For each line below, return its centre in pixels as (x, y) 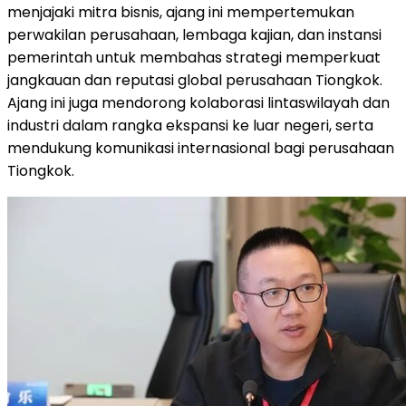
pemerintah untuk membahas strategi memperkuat (194, 57)
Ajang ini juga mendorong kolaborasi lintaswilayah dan (198, 102)
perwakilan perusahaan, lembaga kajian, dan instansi (194, 34)
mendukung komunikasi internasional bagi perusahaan (201, 148)
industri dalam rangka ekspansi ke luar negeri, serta (190, 125)
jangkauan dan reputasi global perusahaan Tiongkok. (195, 80)
